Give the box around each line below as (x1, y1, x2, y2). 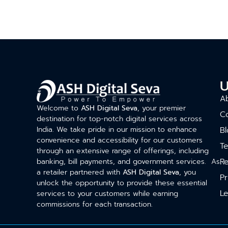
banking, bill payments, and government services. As (37, 156, 220, 167)
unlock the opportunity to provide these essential (37, 178, 207, 188)
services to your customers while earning (37, 188, 178, 199)
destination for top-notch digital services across (37, 113, 202, 124)
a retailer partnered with (37, 167, 123, 178)
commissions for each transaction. (37, 199, 153, 210)
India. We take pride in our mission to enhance (37, 124, 197, 135)
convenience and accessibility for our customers (37, 135, 203, 146)
